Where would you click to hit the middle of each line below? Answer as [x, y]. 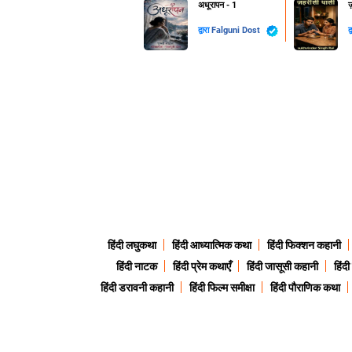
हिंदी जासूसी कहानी [282, 267]
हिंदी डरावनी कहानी [137, 288]
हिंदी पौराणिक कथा [305, 288]
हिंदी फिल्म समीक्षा [222, 288]
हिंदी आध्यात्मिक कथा [212, 246]
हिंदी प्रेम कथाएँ [202, 267]
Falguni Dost [237, 31]
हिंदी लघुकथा [132, 246]
